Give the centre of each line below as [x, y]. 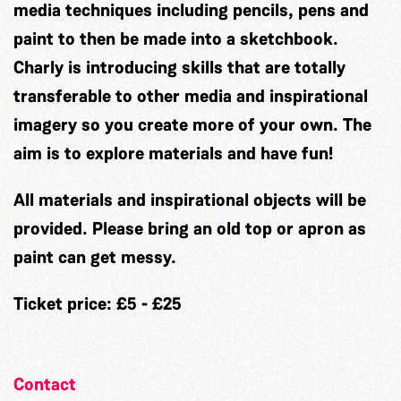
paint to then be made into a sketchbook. [176, 39]
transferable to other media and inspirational [191, 96]
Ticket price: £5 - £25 [98, 304]
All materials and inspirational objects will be [190, 200]
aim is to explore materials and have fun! [173, 154]
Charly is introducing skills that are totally [179, 68]
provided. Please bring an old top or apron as [190, 229]
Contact [45, 384]
